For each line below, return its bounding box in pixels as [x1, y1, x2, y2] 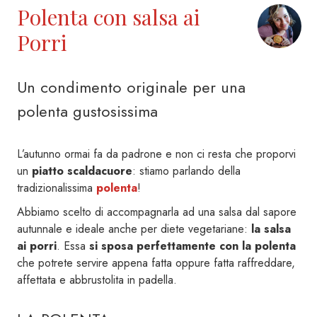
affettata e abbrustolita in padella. [17, 271, 177, 288]
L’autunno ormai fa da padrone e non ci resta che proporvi [17, 145, 296, 162]
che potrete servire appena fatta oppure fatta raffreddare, [17, 254, 295, 271]
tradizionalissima [17, 179, 96, 196]
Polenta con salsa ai [17, 2, 200, 31]
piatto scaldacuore [32, 162, 132, 179]
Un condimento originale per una [17, 75, 246, 98]
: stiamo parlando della [132, 162, 241, 179]
